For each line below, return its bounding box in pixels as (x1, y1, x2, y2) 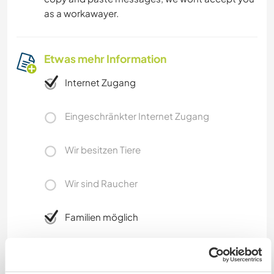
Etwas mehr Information (44, 51, 166, 65)
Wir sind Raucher (65, 177, 138, 189)
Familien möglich (65, 210, 138, 223)
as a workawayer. (44, 7, 119, 19)
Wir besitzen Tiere (65, 143, 141, 155)
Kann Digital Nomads (44, 255, 149, 269)
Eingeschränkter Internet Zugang (65, 109, 209, 122)
